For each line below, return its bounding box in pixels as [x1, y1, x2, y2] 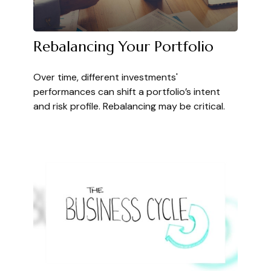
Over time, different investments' [33, 71, 178, 84]
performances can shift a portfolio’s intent [33, 85, 220, 99]
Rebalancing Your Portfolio [33, 38, 214, 56]
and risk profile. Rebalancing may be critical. [33, 100, 225, 113]
